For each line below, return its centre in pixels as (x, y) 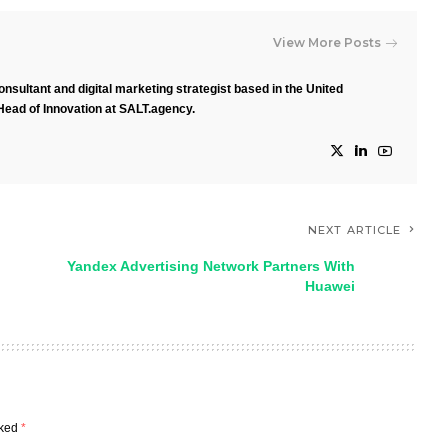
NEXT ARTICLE (355, 230)
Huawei (330, 286)
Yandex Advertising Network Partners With (211, 266)
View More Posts (327, 42)
